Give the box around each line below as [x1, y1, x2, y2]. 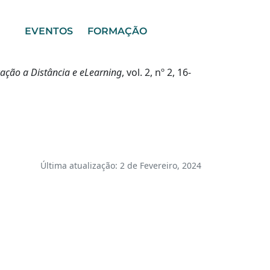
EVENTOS [25, 25, 73, 37]
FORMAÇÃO [87, 25, 147, 37]
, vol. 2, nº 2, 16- [122, 66, 191, 79]
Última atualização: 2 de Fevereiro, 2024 [40, 160, 201, 171]
